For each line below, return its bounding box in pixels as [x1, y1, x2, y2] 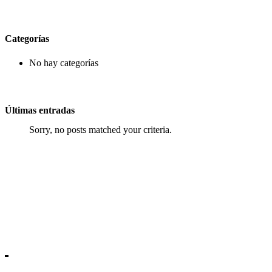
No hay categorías [29, 57, 98, 68]
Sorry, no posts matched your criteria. [29, 124, 172, 135]
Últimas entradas [5, 104, 75, 115]
